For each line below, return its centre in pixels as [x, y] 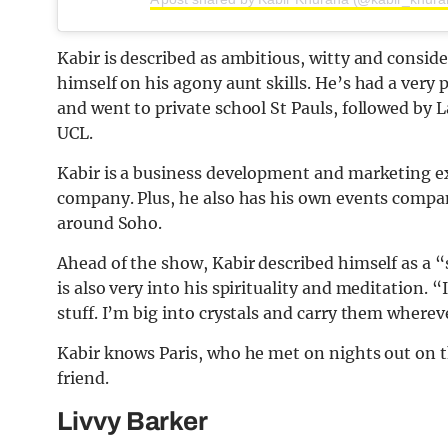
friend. [83, 378]
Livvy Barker [133, 421]
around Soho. [110, 223]
